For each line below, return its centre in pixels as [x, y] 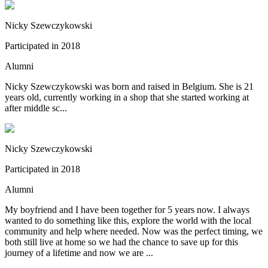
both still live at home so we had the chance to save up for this [121, 242]
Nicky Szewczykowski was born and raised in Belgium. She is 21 [129, 87]
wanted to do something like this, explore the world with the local [128, 221]
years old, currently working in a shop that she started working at [127, 98]
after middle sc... [36, 108]
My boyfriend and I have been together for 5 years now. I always [127, 210]
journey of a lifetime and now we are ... [79, 253]
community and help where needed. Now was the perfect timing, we [134, 232]
